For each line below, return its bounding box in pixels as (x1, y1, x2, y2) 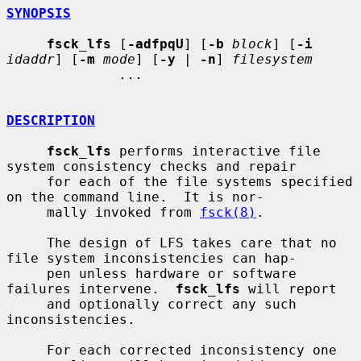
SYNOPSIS (6, 5, 71, 21)
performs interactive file (111, 143, 321, 159)
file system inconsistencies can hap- (6, 250, 297, 266)
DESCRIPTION (6, 112, 95, 128)
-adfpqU (127, 35, 184, 52)
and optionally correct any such (6, 296, 47, 312)
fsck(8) (200, 204, 256, 220)
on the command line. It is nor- (6, 189, 264, 205)
